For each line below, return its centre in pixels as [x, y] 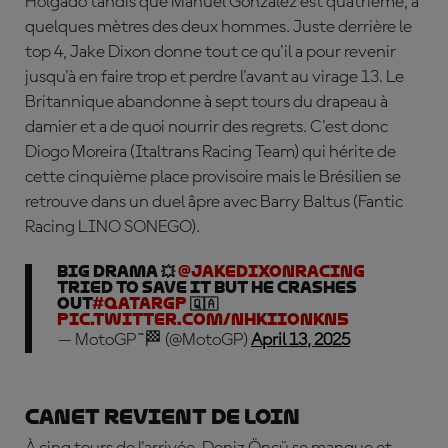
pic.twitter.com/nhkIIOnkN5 [203, 319]
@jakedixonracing [271, 271]
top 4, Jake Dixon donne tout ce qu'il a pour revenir [210, 52]
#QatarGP [139, 303]
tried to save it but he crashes [207, 287]
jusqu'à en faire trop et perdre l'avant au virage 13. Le [214, 77]
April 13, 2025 [300, 340]
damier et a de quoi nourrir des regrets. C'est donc [206, 127]
